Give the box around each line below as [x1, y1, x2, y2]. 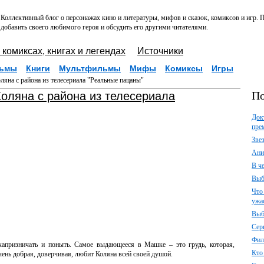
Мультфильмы [59, 64, 121, 73]
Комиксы [165, 64, 203, 73]
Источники [137, 46, 183, 56]
